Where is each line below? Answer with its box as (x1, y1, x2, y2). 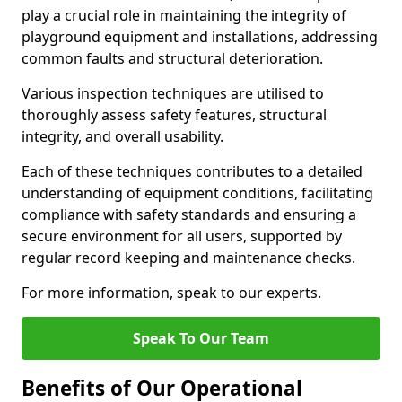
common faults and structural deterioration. (22, 48, 327, 68)
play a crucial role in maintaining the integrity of (22, 5, 346, 25)
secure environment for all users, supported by (22, 226, 342, 246)
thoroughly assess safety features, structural (22, 105, 327, 125)
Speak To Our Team (133, 328, 269, 348)
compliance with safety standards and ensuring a (22, 205, 356, 224)
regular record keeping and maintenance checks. (22, 248, 355, 267)
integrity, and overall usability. (22, 127, 223, 146)
